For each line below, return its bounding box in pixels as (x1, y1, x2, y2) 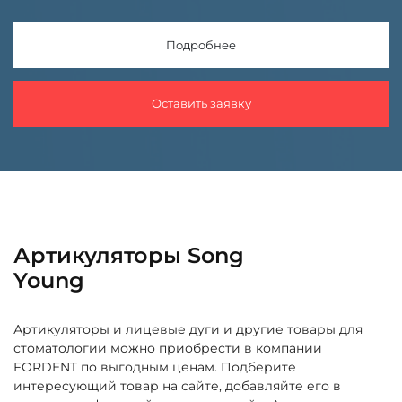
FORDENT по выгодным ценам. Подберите (13, 358, 296, 375)
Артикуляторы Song (13, 241, 244, 268)
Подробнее (166, 37, 236, 52)
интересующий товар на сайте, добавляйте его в (13, 377, 341, 394)
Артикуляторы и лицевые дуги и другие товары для (13, 320, 363, 337)
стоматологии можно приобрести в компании (13, 339, 322, 356)
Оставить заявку (151, 95, 251, 110)
